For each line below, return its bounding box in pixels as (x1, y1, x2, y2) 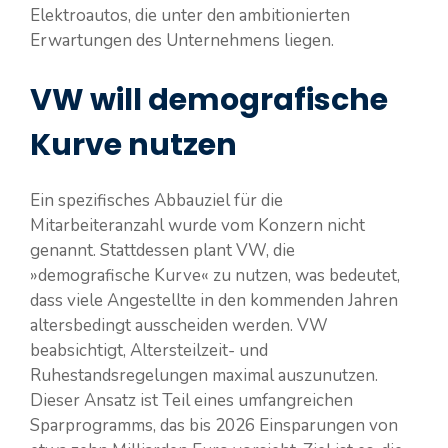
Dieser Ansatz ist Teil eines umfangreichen (30, 389, 353, 413)
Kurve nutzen (30, 124, 237, 167)
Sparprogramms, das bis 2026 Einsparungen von (30, 414, 398, 438)
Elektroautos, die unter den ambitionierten (30, 3, 350, 27)
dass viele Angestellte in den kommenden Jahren (30, 289, 398, 313)
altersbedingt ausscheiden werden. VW (30, 314, 328, 338)
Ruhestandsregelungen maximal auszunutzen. (30, 364, 378, 388)
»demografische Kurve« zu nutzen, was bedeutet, (30, 264, 400, 288)
